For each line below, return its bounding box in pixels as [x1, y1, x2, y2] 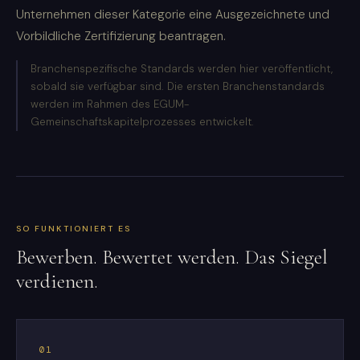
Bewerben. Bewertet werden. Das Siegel [16, 244, 328, 270]
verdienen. [16, 268, 98, 294]
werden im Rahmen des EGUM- [31, 97, 189, 112]
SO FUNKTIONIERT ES [16, 223, 132, 235]
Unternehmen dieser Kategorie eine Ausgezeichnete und [16, 6, 329, 23]
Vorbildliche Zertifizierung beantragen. [16, 28, 226, 45]
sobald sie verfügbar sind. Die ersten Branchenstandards [31, 80, 325, 94]
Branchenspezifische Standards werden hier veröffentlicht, [31, 62, 333, 76]
